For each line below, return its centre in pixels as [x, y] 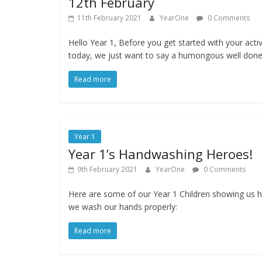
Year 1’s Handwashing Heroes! [161, 154]
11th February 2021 [109, 18]
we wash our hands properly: [123, 207]
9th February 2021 [107, 170]
